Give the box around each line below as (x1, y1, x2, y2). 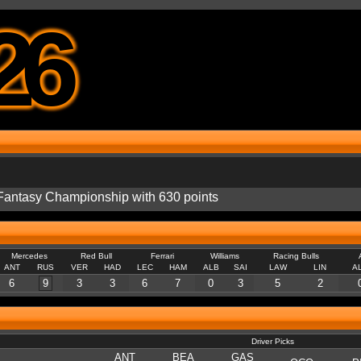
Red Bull (80, 251, 112, 260)
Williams (210, 251, 239, 260)
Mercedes (11, 251, 48, 260)
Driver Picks (251, 337, 294, 346)
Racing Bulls (273, 251, 319, 260)
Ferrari (150, 251, 174, 260)
